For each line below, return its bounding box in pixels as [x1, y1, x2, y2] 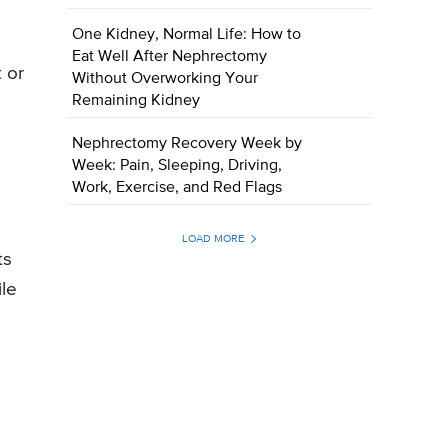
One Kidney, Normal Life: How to [72, 27, 302, 44]
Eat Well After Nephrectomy [72, 49, 268, 66]
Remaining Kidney [72, 93, 201, 110]
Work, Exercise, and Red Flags [72, 180, 283, 197]
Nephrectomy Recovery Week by [72, 136, 303, 153]
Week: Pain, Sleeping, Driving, [72, 158, 283, 175]
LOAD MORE [181, 233, 244, 245]
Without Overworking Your [72, 71, 259, 88]
